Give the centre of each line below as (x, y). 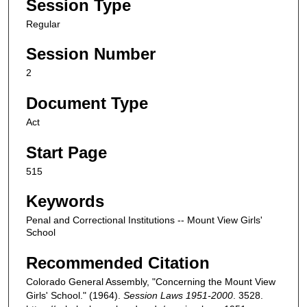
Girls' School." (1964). (75, 295)
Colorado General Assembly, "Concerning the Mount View (151, 282)
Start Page (66, 152)
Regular (43, 24)
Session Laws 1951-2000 (178, 295)
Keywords (65, 201)
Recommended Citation (118, 263)
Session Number (91, 54)
